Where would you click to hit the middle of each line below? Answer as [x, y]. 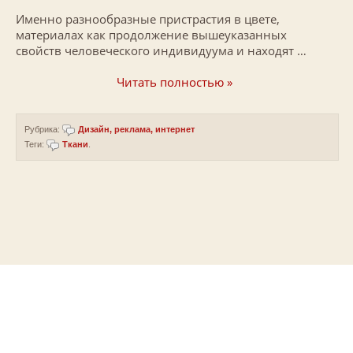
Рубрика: [43, 129]
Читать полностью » [175, 82]
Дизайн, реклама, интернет [136, 129]
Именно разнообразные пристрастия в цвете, [148, 19]
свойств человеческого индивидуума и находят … [161, 50]
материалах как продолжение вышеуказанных [151, 34]
